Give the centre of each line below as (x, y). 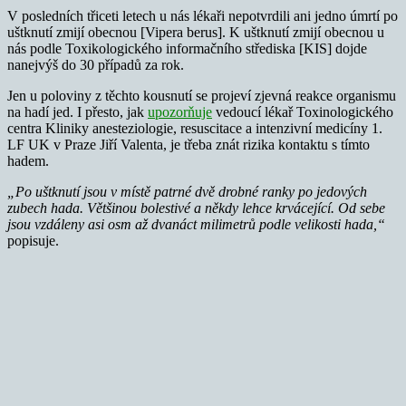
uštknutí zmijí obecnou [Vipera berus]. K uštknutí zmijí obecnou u (196, 32)
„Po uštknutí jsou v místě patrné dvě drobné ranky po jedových (187, 191)
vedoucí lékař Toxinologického (303, 111)
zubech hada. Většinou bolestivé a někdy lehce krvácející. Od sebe (196, 208)
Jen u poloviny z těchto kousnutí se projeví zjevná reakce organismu (202, 95)
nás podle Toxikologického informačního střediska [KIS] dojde (187, 48)
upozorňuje (180, 111)
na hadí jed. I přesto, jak (77, 111)
